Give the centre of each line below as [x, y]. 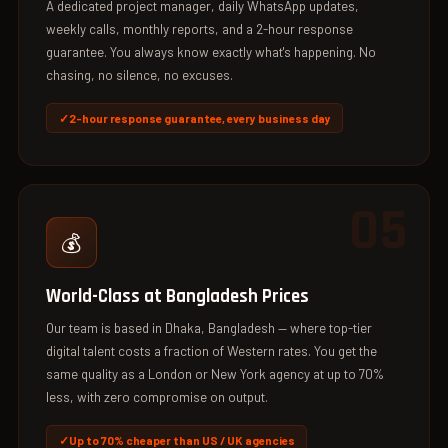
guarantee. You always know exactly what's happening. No [211, 52]
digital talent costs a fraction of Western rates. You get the [212, 351]
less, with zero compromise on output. [157, 397]
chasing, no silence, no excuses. [140, 75]
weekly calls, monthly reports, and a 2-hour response [200, 29]
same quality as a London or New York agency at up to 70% [215, 374]
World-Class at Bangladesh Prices [178, 296]
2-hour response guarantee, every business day [199, 117]
